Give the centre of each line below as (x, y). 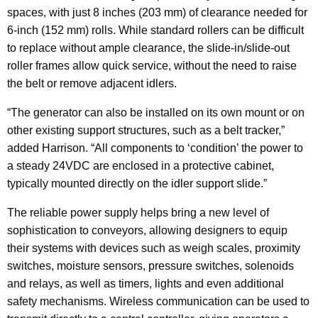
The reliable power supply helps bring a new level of (138, 212)
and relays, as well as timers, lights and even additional (146, 283)
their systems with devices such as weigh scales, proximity (154, 248)
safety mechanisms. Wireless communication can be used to (158, 301)
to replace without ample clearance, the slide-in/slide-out (148, 48)
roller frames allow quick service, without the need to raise (152, 65)
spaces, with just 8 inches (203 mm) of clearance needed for (157, 12)
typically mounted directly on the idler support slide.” (137, 183)
